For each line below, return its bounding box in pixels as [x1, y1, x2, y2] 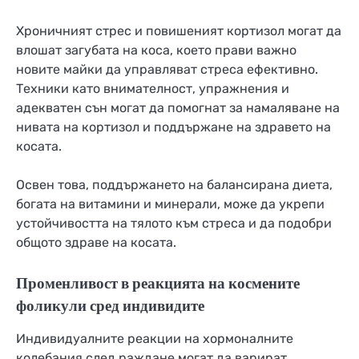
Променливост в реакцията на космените [16, 273, 300, 293]
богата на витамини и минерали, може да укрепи [16, 196, 325, 212]
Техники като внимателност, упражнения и [16, 80, 289, 96]
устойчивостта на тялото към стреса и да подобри [16, 215, 332, 231]
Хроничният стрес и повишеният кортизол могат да [16, 22, 341, 38]
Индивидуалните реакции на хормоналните [16, 331, 293, 347]
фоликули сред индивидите [16, 296, 204, 316]
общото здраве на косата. [16, 234, 176, 250]
